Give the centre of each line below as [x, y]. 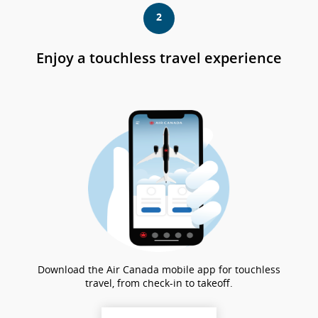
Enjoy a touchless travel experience [159, 58]
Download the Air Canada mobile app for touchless [159, 269]
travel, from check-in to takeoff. [159, 283]
